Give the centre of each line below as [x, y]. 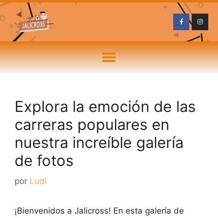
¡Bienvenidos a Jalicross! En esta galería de [99, 210]
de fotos [44, 160]
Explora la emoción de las [105, 106]
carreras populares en [92, 124]
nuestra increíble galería [99, 142]
